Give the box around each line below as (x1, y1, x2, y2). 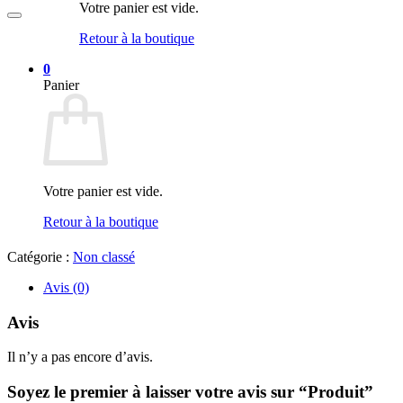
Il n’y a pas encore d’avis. (7, 349, 153, 365)
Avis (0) (43, 279, 89, 295)
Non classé (73, 248, 135, 264)
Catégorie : (7, 248, 73, 264)
